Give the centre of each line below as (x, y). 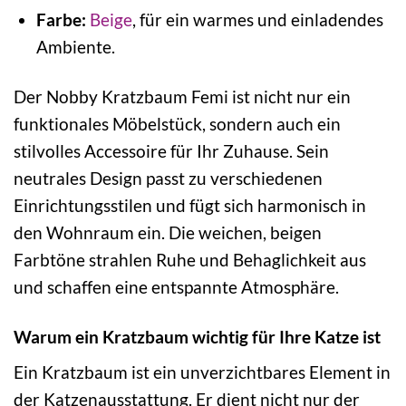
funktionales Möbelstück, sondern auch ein (177, 123)
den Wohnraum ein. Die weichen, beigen (168, 232)
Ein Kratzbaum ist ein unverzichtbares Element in (202, 372)
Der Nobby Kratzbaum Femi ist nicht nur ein (182, 96)
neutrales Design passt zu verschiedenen (168, 178)
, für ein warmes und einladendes (257, 19)
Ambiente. (75, 46)
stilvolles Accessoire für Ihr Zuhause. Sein (171, 150)
